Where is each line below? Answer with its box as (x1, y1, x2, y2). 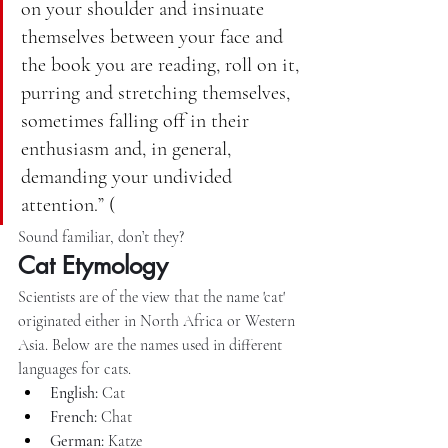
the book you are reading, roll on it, (21, 53, 304, 77)
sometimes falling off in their (21, 109, 254, 133)
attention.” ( (21, 193, 115, 217)
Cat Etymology (18, 250, 168, 281)
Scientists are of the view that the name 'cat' (18, 287, 289, 307)
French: (50, 407, 97, 427)
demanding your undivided (21, 165, 237, 189)
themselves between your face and (21, 25, 288, 49)
